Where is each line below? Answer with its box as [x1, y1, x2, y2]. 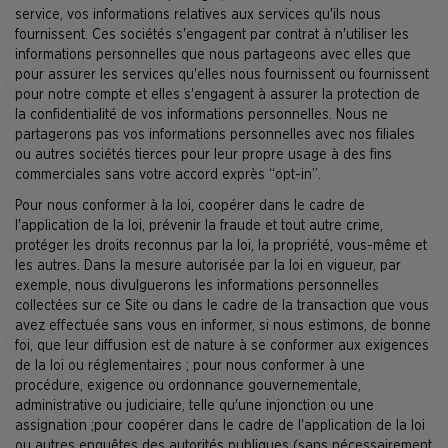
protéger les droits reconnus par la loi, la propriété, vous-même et [15, 238, 427, 253]
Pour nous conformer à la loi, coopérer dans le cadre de [15, 198, 365, 213]
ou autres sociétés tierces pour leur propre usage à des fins [15, 147, 392, 162]
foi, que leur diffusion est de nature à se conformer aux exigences [15, 338, 429, 353]
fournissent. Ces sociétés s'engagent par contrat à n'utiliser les [15, 27, 409, 42]
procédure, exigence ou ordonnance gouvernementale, [15, 378, 361, 393]
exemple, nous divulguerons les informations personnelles [15, 278, 379, 293]
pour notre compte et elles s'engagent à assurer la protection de [15, 87, 420, 102]
